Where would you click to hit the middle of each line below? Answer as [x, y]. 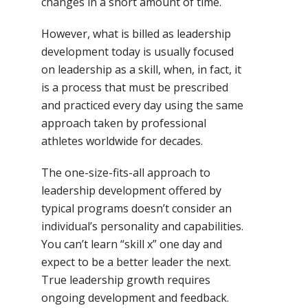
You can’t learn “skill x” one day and [132, 244]
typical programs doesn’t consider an [136, 208]
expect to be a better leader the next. [136, 262]
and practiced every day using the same [142, 105]
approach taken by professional [124, 123]
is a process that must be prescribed [135, 87]
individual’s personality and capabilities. [142, 226]
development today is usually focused [137, 51]
